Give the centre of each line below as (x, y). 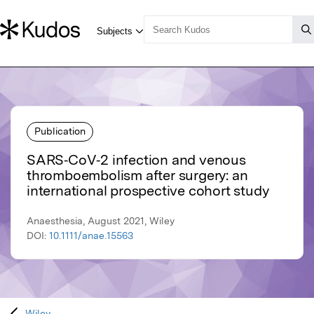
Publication (60, 131)
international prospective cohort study (148, 191)
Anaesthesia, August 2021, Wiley (101, 221)
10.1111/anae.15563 (91, 236)
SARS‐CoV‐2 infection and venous (136, 160)
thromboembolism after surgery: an (137, 176)
